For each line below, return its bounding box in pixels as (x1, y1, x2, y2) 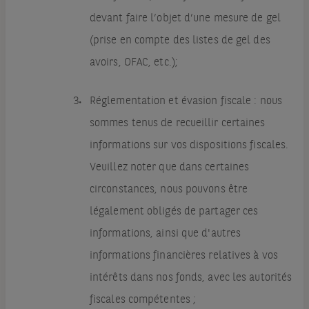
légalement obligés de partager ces (89, 206, 259, 218)
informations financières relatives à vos (89, 250, 278, 262)
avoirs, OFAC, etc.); (89, 57, 178, 69)
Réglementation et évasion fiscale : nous (89, 96, 282, 108)
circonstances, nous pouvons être (89, 184, 248, 196)
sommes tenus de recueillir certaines (89, 118, 266, 130)
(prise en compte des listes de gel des (89, 35, 270, 47)
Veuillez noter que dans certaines (89, 162, 250, 174)
